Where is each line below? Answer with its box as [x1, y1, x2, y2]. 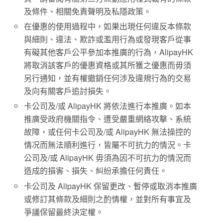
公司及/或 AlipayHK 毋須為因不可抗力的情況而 [24, 152, 192, 164]
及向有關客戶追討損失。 [24, 85, 112, 97]
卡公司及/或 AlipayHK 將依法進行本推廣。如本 [24, 100, 192, 112]
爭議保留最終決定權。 [24, 206, 104, 218]
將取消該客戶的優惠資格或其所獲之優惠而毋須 [24, 59, 192, 71]
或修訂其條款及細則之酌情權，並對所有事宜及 [24, 193, 192, 205]
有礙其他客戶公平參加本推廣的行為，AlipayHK [24, 46, 194, 58]
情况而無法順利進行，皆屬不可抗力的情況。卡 [24, 139, 192, 151]
